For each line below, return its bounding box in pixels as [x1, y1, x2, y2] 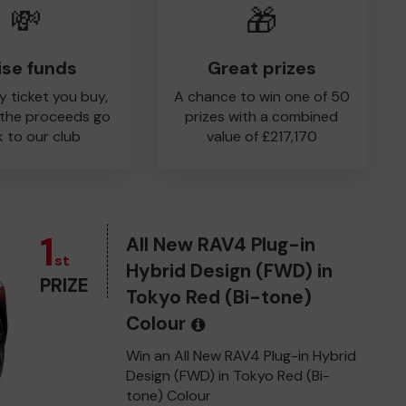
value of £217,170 [206, 127, 317, 146]
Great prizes [207, 56, 316, 80]
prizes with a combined [185, 107, 339, 126]
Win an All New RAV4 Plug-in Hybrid [126, 345, 356, 365]
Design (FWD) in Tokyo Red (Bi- [126, 365, 330, 385]
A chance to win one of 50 [173, 87, 350, 106]
